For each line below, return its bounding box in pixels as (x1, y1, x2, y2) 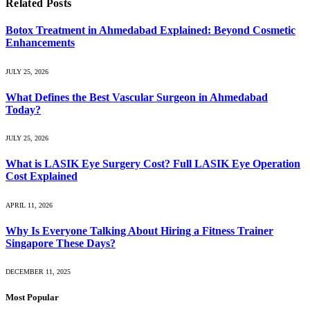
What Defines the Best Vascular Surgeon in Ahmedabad (6, 91, 268, 103)
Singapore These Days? (6, 237, 116, 249)
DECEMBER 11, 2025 (6, 268, 71, 276)
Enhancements (6, 37, 75, 49)
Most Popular (6, 292, 59, 303)
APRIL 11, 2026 (6, 201, 53, 209)
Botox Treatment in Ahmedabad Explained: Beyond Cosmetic (6, 24, 295, 37)
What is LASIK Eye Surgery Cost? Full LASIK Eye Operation (6, 158, 300, 170)
